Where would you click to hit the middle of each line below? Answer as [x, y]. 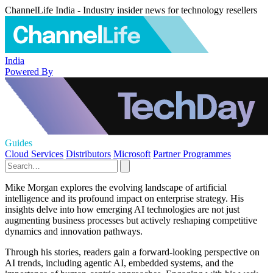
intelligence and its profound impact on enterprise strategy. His [124, 198]
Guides [19, 143]
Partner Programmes [192, 154]
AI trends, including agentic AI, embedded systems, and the [119, 263]
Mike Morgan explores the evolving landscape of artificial [116, 187]
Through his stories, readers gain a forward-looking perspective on [132, 252]
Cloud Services [34, 154]
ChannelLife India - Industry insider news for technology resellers [131, 10]
